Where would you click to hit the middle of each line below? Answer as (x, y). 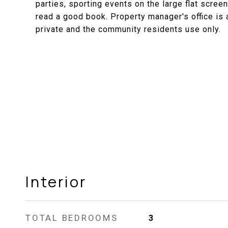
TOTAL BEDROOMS (72, 218)
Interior (56, 182)
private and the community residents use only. (128, 29)
